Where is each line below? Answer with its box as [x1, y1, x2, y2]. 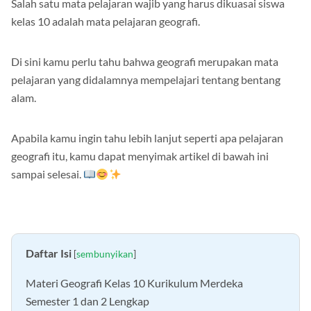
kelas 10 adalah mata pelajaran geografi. [11, 15, 200, 28]
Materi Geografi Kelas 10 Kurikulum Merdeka [26, 276, 243, 290]
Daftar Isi [26, 246, 72, 260]
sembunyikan [76, 248, 133, 260]
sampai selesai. [11, 167, 83, 181]
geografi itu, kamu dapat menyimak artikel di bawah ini [11, 149, 269, 163]
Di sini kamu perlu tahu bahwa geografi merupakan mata [11, 55, 278, 69]
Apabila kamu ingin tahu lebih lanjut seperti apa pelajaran [11, 131, 283, 145]
